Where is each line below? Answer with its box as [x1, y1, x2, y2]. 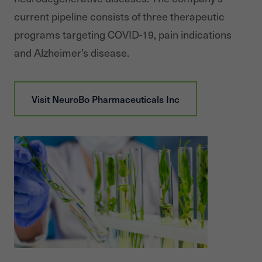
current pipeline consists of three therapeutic [14, 8, 225, 24]
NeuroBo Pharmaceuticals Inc [52, 91, 180, 106]
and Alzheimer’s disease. [14, 44, 129, 60]
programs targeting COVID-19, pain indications [14, 26, 232, 42]
